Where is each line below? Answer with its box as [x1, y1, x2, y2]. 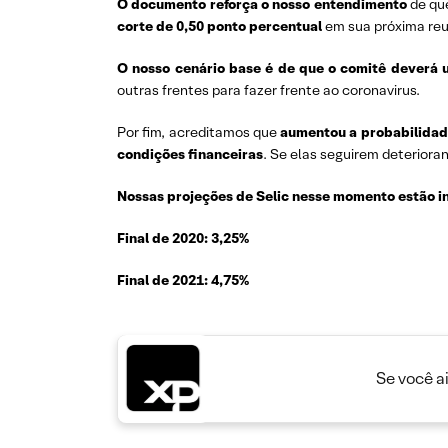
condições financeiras [117, 145, 263, 164]
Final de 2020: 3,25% [117, 229, 249, 248]
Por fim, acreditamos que [117, 123, 281, 142]
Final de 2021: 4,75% [117, 271, 249, 290]
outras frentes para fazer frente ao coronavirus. [117, 81, 420, 100]
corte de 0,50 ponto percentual [117, 17, 325, 36]
